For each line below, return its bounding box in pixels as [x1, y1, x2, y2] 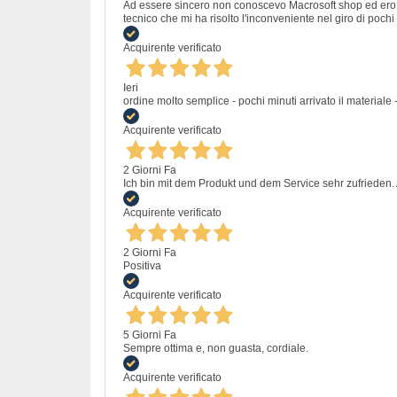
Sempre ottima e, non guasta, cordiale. [123, 341, 308, 354]
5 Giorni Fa [123, 328, 176, 341]
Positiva [123, 259, 161, 272]
